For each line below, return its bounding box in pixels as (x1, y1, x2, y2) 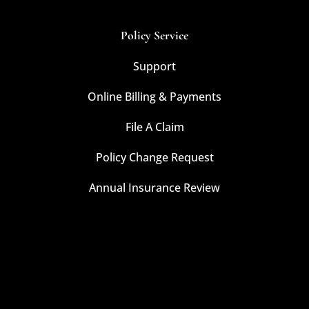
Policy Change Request (95, 149, 214, 165)
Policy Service (121, 28, 188, 43)
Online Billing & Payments (88, 88, 221, 104)
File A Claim (125, 119, 184, 134)
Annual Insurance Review (89, 179, 220, 195)
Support (133, 58, 176, 74)
